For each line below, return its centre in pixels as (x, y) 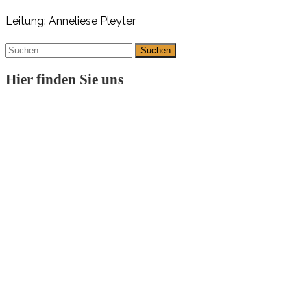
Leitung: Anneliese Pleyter (71, 21)
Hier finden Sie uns (64, 79)
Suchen (19, 50)
